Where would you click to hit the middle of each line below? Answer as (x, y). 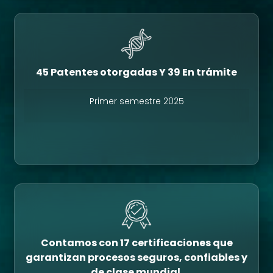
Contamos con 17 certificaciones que (136, 243)
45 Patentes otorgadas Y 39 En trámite (136, 73)
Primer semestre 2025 (136, 101)
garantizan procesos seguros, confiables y (136, 258)
